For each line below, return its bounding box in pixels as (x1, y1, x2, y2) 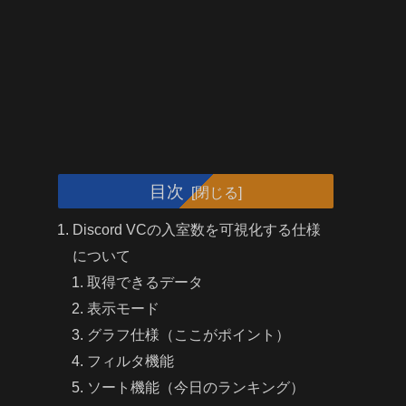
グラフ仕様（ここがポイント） (87, 326, 291, 343)
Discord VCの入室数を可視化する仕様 (72, 221, 322, 238)
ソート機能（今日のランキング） (87, 379, 305, 396)
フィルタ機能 (87, 353, 175, 370)
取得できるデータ (87, 274, 204, 291)
